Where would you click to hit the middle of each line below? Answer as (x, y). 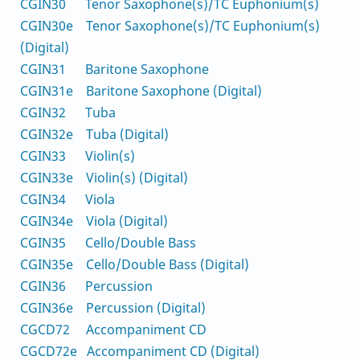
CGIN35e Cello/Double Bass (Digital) (135, 264)
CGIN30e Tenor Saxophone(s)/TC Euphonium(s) (170, 25)
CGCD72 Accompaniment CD (113, 329)
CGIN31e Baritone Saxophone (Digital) (141, 90)
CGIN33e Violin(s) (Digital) (104, 177)
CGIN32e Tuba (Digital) (94, 134)
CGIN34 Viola (67, 199)
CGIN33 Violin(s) (78, 155)
